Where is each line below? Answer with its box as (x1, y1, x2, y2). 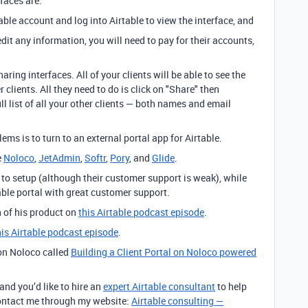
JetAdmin (38, 151, 80, 164)
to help (215, 280, 247, 293)
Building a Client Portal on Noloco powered (71, 245, 256, 258)
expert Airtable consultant (103, 280, 215, 293)
